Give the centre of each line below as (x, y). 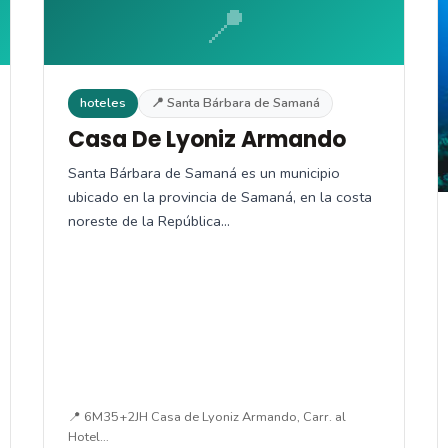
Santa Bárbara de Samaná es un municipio (203, 172)
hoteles (102, 102)
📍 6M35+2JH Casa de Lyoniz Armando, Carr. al (206, 416)
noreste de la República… (148, 220)
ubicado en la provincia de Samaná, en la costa (219, 196)
